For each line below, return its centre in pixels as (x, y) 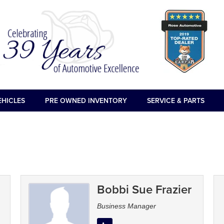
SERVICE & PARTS (175, 101)
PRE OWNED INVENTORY (86, 101)
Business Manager (126, 206)
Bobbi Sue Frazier (144, 189)
